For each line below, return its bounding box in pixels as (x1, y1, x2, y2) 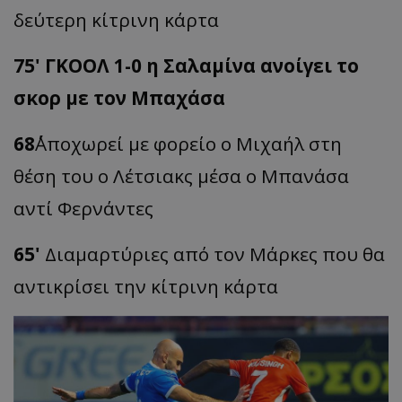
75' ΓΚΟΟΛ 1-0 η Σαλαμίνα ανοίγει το (13, 53, 359, 79)
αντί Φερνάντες (13, 196, 153, 222)
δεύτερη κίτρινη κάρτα (13, 7, 219, 33)
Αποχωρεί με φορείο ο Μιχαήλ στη (35, 131, 342, 157)
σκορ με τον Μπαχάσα (13, 85, 225, 111)
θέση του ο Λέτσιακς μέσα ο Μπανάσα (13, 163, 349, 189)
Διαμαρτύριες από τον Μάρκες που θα (45, 241, 385, 267)
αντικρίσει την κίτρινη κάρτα (13, 274, 278, 300)
